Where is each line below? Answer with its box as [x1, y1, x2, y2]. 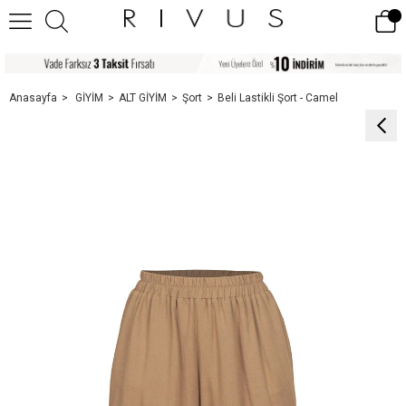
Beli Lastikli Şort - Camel [217, 91, 338, 104]
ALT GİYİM [119, 91, 167, 104]
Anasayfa [9, 91, 57, 104]
